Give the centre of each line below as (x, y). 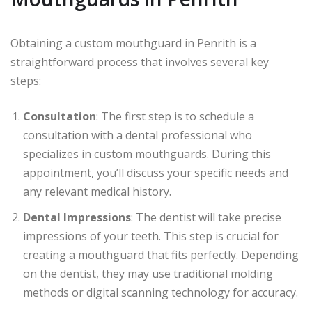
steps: (26, 80)
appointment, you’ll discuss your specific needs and (156, 172)
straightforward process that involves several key (140, 62)
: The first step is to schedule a (175, 116)
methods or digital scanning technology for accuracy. (161, 292)
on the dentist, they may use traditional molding (148, 273)
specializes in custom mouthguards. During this (147, 154)
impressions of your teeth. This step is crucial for (151, 236)
